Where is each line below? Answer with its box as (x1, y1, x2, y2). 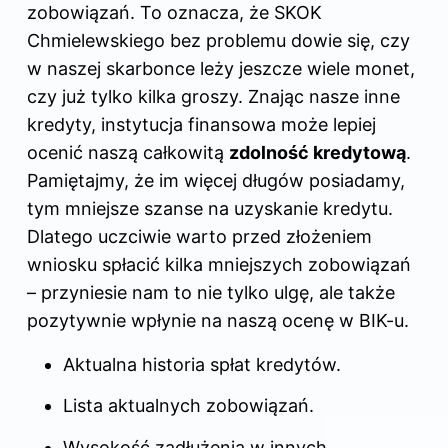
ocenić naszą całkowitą (27, 141, 229, 163)
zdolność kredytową (229, 141, 406, 163)
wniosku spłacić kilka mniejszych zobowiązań (27, 253, 411, 275)
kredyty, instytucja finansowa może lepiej (27, 113, 376, 135)
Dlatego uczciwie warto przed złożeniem (27, 225, 372, 247)
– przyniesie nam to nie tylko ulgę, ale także (27, 281, 395, 303)
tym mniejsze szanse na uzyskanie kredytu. (27, 197, 393, 219)
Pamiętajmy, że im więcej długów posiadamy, (27, 169, 405, 191)
